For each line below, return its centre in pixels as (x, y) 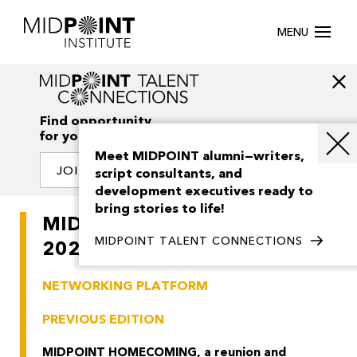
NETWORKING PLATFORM (125, 286)
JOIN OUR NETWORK (126, 171)
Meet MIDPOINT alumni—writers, (200, 156)
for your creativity (98, 137)
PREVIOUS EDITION (103, 320)
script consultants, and (169, 174)
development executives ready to (204, 191)
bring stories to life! (160, 209)
